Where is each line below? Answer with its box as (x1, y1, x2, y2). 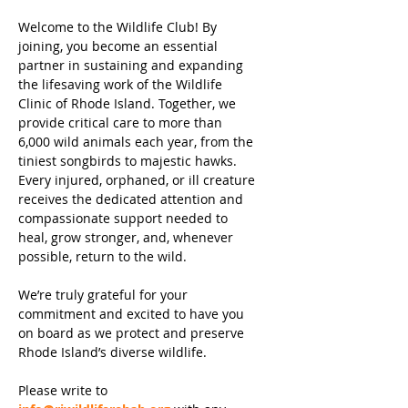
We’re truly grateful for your (18, 286, 188, 303)
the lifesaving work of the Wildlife (18, 76, 222, 93)
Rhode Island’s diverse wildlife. (18, 343, 207, 361)
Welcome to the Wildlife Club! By (18, 18, 217, 36)
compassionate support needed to (18, 209, 228, 227)
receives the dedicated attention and (18, 190, 243, 208)
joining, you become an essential (18, 37, 218, 55)
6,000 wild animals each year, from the (18, 133, 253, 150)
